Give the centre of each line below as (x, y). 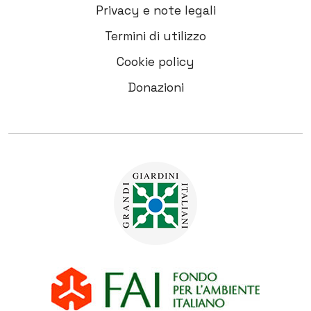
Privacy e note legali (155, 10)
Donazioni (155, 87)
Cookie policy (155, 61)
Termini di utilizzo (155, 36)
